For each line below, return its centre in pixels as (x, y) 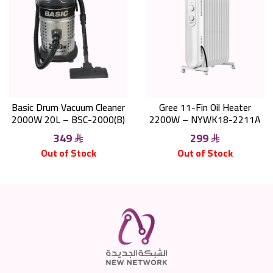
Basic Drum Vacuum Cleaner (68, 107)
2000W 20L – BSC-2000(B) (68, 119)
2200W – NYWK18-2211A (205, 119)
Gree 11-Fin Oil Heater (205, 107)
